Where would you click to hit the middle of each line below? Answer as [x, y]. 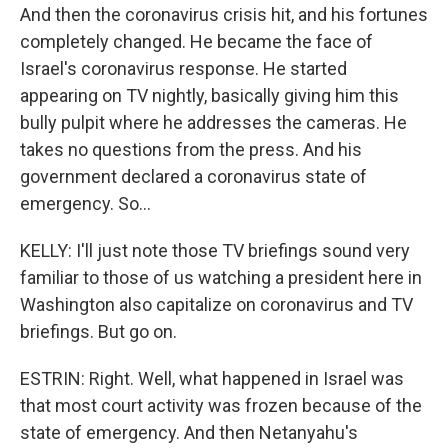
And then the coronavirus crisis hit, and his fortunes [224, 14]
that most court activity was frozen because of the [221, 405]
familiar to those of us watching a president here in [221, 277]
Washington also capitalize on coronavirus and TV [216, 304]
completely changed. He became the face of [196, 41]
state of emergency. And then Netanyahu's [189, 432]
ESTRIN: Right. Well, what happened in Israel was [212, 378]
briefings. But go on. [98, 331]
